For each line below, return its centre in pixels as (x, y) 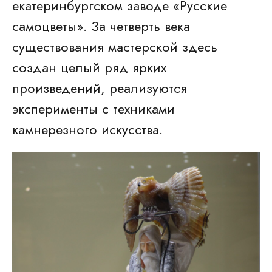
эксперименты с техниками (93, 109)
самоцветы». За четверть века (101, 26)
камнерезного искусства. (87, 129)
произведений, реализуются (100, 88)
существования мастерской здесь (115, 47)
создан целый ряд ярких (89, 67)
